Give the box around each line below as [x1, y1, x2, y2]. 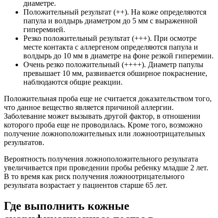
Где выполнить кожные [4, 199, 129, 212]
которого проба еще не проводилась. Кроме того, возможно [4, 120, 202, 129]
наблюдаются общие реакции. [23, 77, 123, 86]
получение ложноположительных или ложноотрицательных [4, 129, 205, 138]
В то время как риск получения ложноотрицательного [4, 172, 184, 181]
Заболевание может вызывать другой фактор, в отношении [4, 111, 200, 120]
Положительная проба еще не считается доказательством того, [4, 94, 212, 103]
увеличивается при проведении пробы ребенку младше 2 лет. [4, 163, 208, 172]
